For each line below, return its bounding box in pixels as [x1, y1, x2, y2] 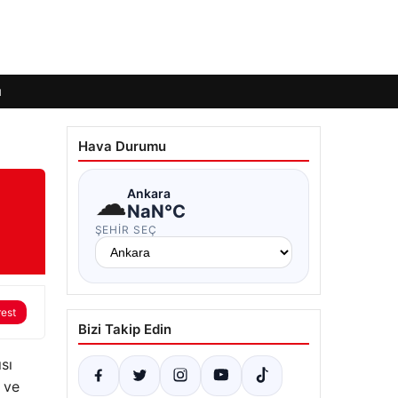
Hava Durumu [77, 138, 166, 155]
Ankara [126, 185, 171, 201]
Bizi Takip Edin [77, 321, 171, 338]
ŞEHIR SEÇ [94, 223, 158, 236]
